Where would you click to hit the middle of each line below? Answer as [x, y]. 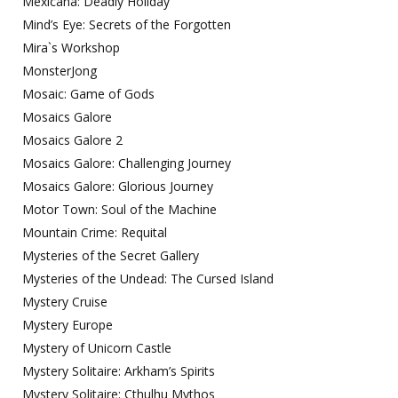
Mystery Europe [68, 325]
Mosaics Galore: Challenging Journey [127, 163]
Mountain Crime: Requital [95, 232]
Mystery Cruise [65, 302]
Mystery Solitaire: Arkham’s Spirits [119, 371]
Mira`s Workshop [71, 48]
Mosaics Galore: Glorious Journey [118, 186]
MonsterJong [60, 71]
